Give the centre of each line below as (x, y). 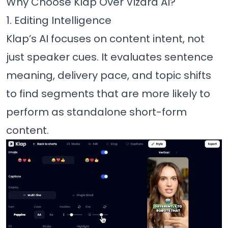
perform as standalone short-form (96, 112)
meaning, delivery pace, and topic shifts (109, 76)
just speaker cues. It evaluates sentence (110, 57)
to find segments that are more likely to (108, 94)
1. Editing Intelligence (59, 21)
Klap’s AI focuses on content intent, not (105, 39)
